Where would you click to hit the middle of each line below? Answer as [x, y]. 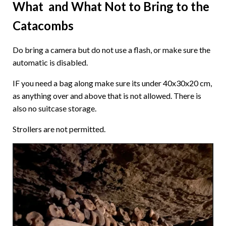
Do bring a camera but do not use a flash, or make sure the [111, 50]
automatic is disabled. [50, 62]
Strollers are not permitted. [59, 129]
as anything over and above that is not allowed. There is [107, 96]
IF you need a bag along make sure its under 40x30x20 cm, [112, 83]
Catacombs [43, 25]
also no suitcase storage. [54, 108]
